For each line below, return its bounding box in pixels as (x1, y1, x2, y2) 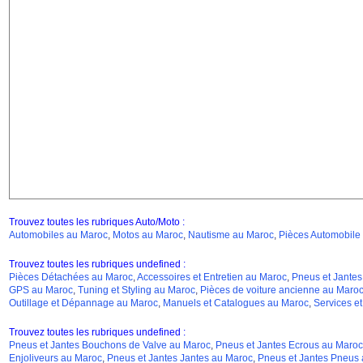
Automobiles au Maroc (8, 229, 108, 241)
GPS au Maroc (8, 284, 73, 296)
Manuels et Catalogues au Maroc (162, 297, 309, 309)
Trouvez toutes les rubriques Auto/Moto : (8, 216, 185, 228)
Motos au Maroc (112, 229, 183, 241)
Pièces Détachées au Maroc (8, 271, 133, 283)
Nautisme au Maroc (187, 229, 274, 241)
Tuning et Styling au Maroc (77, 284, 195, 296)
